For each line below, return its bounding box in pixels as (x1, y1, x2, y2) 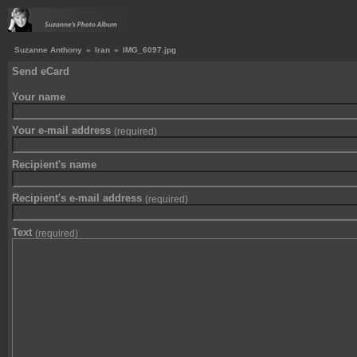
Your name (12, 90, 65, 103)
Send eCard (12, 65, 69, 77)
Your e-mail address (12, 124, 114, 136)
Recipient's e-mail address (12, 192, 145, 204)
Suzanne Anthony (14, 45, 82, 54)
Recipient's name (12, 158, 96, 171)
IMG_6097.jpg (123, 45, 176, 54)
